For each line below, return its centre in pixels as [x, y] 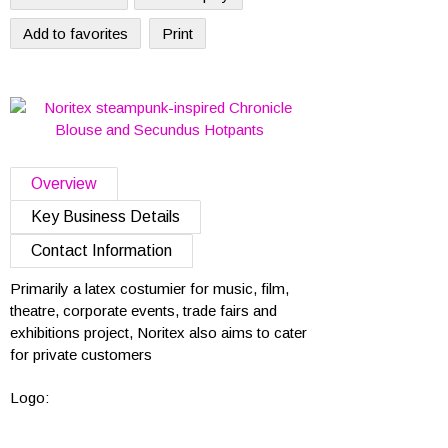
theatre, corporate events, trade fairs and [143, 310]
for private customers [81, 354]
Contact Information [101, 250]
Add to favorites [75, 33]
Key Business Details [105, 216]
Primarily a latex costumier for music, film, [149, 288]
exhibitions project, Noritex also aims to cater [158, 332]
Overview [64, 183]
